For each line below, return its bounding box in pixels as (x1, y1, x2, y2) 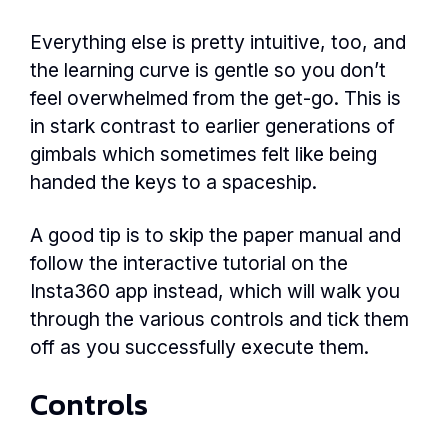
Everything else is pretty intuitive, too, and (30, 30, 406, 55)
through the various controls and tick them (30, 307, 409, 332)
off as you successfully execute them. (30, 335, 369, 360)
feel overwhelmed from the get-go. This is (30, 86, 401, 111)
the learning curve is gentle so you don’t (30, 58, 386, 83)
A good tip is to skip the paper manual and (30, 223, 401, 248)
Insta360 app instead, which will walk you (30, 279, 400, 304)
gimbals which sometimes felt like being (30, 142, 377, 167)
